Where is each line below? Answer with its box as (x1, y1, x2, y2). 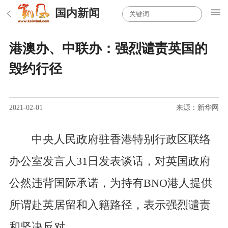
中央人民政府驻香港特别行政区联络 (9, 133, 211, 146)
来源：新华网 (176, 103, 219, 111)
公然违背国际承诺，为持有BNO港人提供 (9, 177, 212, 189)
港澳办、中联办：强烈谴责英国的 (9, 41, 208, 56)
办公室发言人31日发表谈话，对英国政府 (9, 155, 211, 167)
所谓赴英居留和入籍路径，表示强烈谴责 (9, 198, 211, 211)
